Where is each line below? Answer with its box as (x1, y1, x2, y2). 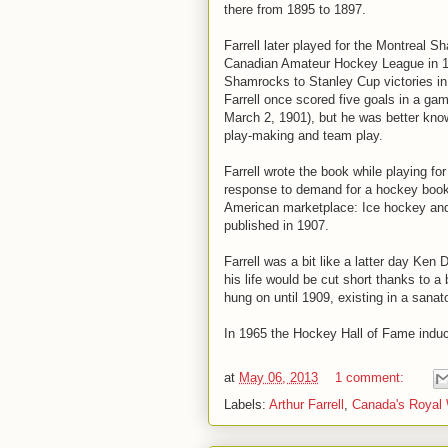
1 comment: (335, 370, 408, 386)
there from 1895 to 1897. (224, 2, 366, 17)
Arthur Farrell (269, 397, 344, 412)
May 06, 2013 (239, 370, 318, 386)
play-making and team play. (224, 128, 383, 143)
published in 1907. (224, 218, 329, 233)
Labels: (224, 397, 269, 412)
